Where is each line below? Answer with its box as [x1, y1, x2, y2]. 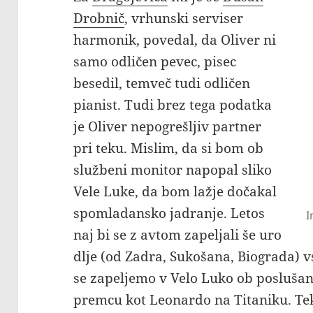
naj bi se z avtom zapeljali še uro [73, 226, 282, 245]
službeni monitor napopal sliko [73, 161, 272, 180]
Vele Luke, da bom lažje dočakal [73, 182, 277, 201]
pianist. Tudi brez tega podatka [73, 96, 272, 115]
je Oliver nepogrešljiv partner [73, 117, 262, 136]
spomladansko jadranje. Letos [73, 204, 265, 223]
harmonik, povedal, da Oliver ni [73, 31, 277, 50]
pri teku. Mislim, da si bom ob [73, 139, 264, 158]
